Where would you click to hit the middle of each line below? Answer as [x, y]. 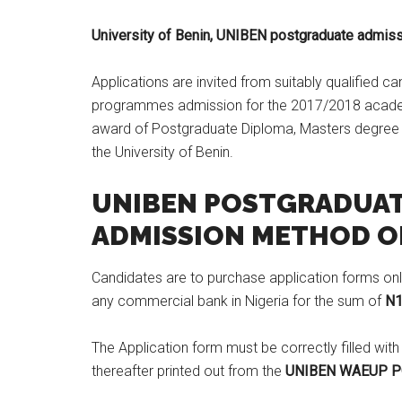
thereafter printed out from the [188, 371]
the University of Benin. [162, 152]
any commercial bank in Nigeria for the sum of [238, 301]
